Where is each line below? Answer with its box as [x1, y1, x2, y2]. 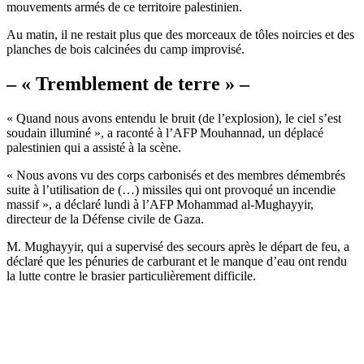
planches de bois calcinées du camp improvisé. [6, 41, 245, 56]
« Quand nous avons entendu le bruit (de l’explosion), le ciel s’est [6, 110, 341, 125]
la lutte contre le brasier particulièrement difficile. [6, 268, 256, 283]
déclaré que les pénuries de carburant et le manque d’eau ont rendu [6, 253, 347, 268]
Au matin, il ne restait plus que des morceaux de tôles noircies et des [6, 27, 354, 41]
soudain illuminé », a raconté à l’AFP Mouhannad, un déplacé [6, 125, 323, 140]
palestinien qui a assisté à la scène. [6, 140, 181, 154]
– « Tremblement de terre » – [6, 72, 249, 94]
